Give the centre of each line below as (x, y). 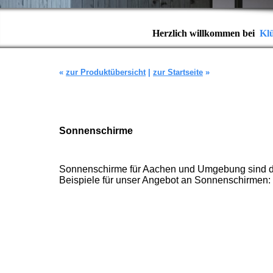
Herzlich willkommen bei (206, 33)
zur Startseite (178, 72)
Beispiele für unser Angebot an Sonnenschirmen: (165, 180)
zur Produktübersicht (106, 72)
